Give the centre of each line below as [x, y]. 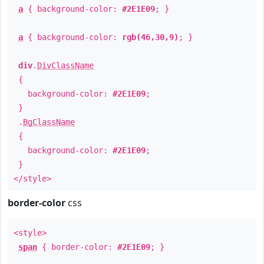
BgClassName [49, 122]
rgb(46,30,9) [150, 37]
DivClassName [65, 65]
